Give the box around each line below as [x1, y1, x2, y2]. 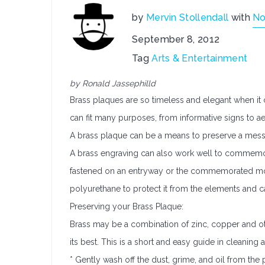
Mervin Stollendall [146, 12, 229, 23]
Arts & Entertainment [151, 53, 248, 64]
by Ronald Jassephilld [70, 79, 156, 88]
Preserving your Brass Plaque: [70, 202, 183, 211]
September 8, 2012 [132, 34, 220, 45]
